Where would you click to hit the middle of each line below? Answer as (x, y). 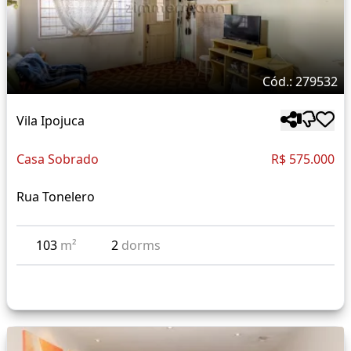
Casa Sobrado (58, 159)
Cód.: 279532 (300, 82)
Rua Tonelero (56, 197)
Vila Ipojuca (51, 120)
